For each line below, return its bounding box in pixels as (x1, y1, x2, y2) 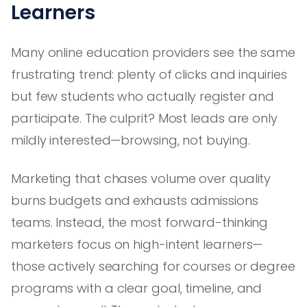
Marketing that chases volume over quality (11, 169, 271, 187)
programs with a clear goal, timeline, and (11, 279, 262, 297)
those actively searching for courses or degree (11, 257, 295, 275)
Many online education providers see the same (11, 43, 296, 61)
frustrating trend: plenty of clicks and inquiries (11, 65, 287, 83)
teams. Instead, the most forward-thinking (11, 213, 269, 231)
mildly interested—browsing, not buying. (11, 131, 250, 149)
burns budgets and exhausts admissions (11, 191, 258, 209)
